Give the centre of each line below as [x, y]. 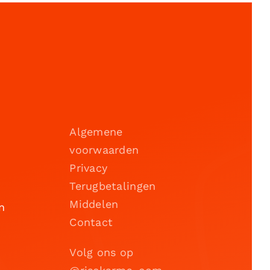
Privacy [89, 168]
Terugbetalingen [113, 186]
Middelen [94, 204]
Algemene [96, 131]
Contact [91, 222]
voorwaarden [104, 149]
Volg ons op [102, 252]
